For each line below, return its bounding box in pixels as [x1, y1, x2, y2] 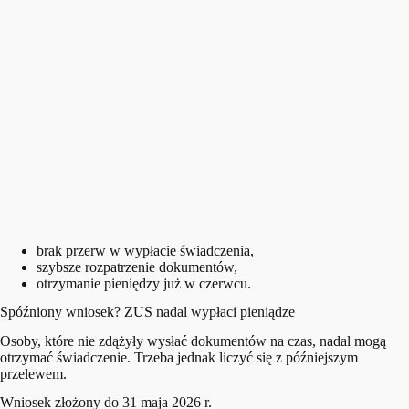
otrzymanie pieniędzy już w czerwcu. [37, 275, 251, 291]
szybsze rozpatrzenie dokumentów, [37, 258, 237, 275]
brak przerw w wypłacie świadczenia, [37, 242, 254, 258]
